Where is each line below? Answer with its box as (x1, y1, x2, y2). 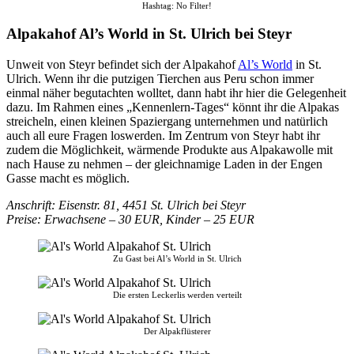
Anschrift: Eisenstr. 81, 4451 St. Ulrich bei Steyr (6, 198, 246, 212)
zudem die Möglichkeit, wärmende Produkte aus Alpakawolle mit (6, 142, 333, 156)
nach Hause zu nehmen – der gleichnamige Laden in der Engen (6, 156, 322, 171)
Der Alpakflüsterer (143, 326, 211, 336)
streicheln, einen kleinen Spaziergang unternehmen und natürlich (6, 114, 328, 128)
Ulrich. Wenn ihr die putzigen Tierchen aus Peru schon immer (6, 71, 314, 85)
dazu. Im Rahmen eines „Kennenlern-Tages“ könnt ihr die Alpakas (6, 100, 339, 114)
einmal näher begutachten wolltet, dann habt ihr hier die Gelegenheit (6, 85, 346, 100)
